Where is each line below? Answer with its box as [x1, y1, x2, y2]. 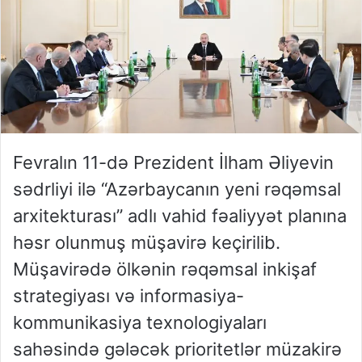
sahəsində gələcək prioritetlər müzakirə [13, 339, 342, 360]
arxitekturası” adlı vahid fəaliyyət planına [13, 205, 347, 227]
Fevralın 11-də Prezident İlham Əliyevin [13, 152, 334, 174]
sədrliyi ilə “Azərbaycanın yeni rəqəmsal [13, 179, 341, 200]
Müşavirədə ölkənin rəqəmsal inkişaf [13, 259, 317, 280]
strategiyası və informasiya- [13, 285, 244, 307]
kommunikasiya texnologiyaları [13, 312, 267, 334]
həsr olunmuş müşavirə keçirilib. [13, 232, 280, 254]
